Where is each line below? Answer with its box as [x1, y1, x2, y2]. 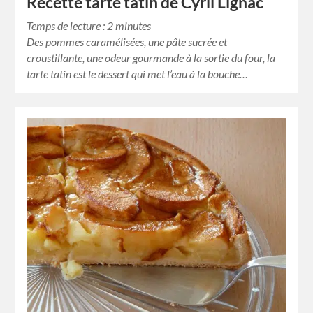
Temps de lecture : [27, 18, 108, 32]
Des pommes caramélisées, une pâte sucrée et [27, 34, 228, 48]
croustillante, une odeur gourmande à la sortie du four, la [27, 50, 276, 64]
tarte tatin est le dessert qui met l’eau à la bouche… [27, 66, 249, 80]
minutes [115, 18, 152, 32]
